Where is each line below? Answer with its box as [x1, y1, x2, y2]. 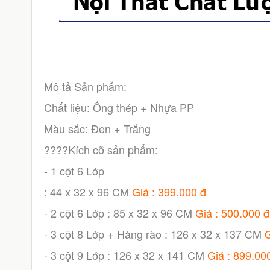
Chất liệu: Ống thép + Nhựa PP [43, 99, 194, 115]
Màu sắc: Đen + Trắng [43, 121, 151, 136]
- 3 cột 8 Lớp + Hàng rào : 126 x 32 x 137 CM [43, 226, 265, 242]
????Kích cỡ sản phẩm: [43, 142, 158, 157]
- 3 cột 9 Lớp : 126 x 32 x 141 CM [43, 247, 207, 263]
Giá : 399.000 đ [131, 184, 206, 199]
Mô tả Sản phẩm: [43, 78, 127, 94]
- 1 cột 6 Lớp [43, 163, 104, 178]
